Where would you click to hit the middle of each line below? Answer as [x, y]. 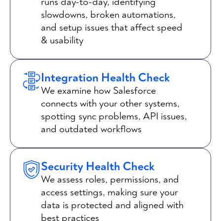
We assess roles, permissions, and [110, 179]
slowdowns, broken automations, [108, 15]
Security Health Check [98, 166]
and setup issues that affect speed [112, 27]
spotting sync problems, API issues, [114, 116]
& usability [62, 40]
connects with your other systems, [110, 103]
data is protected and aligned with [112, 205]
